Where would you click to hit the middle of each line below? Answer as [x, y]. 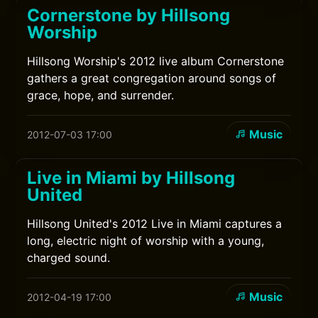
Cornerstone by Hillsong [129, 15]
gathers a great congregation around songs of [152, 78]
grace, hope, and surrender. [101, 95]
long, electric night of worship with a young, [146, 241]
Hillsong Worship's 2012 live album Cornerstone [156, 61]
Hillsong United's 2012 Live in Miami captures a [155, 224]
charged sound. [69, 258]
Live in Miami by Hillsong [131, 178]
